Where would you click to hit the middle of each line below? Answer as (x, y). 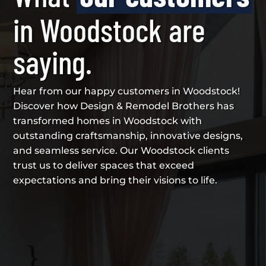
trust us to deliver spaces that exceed (104, 165)
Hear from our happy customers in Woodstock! (127, 91)
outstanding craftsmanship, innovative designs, (128, 135)
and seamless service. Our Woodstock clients (121, 150)
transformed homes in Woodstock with (108, 121)
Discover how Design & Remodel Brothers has (124, 106)
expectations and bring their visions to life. (115, 180)
